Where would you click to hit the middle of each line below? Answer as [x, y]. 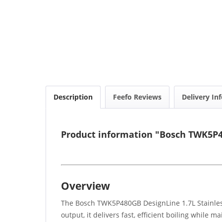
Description [73, 97]
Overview [85, 186]
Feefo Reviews [137, 97]
